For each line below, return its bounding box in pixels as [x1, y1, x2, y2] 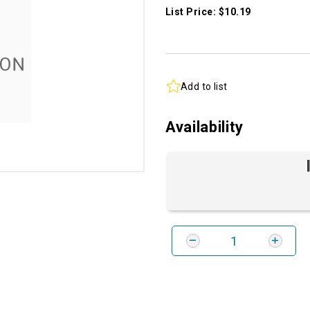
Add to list [181, 80, 228, 92]
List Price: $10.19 [165, 6, 251, 18]
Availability [165, 118, 244, 136]
